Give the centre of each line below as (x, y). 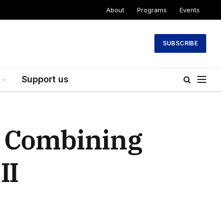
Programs (152, 10)
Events (190, 10)
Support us (45, 79)
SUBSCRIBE (180, 43)
